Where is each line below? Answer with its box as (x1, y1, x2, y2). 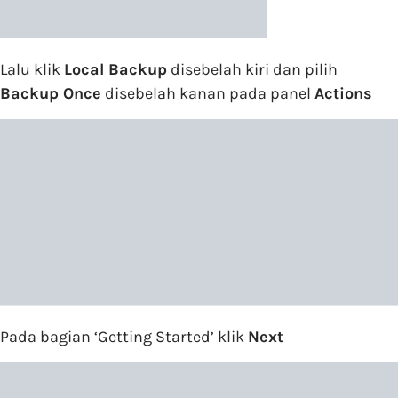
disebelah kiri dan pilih (167, 60, 338, 80)
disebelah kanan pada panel (101, 84, 314, 104)
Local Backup (64, 60, 167, 80)
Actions (314, 84, 372, 104)
